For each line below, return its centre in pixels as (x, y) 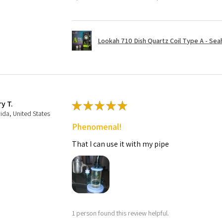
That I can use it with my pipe (121, 144)
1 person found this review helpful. (121, 213)
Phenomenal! (97, 127)
